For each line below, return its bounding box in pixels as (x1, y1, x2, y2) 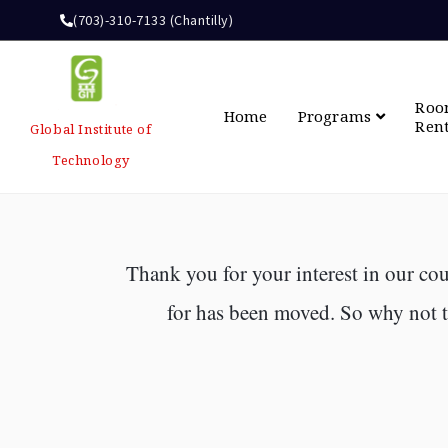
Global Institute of (30, 119, 152, 138)
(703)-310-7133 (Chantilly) (73, 10, 234, 29)
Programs (297, 106, 372, 127)
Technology (51, 150, 130, 169)
